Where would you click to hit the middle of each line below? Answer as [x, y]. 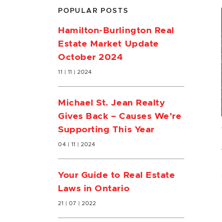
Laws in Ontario [94, 189]
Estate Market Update [109, 44]
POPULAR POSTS [93, 11]
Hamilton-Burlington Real [116, 31]
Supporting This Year [106, 130]
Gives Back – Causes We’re [120, 116]
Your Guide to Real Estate [117, 175]
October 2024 [91, 57]
